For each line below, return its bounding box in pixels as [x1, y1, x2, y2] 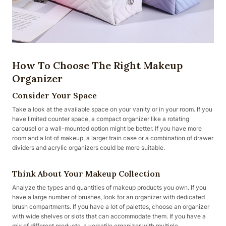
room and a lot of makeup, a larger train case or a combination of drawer [12, 134, 213, 142]
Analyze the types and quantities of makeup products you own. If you [12, 184, 206, 191]
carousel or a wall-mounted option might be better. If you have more [12, 125, 202, 132]
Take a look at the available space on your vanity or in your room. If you [12, 105, 212, 113]
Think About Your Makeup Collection [12, 168, 160, 179]
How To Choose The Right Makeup [12, 59, 183, 72]
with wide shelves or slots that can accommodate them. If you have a [12, 212, 206, 220]
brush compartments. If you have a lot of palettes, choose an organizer [12, 203, 209, 210]
